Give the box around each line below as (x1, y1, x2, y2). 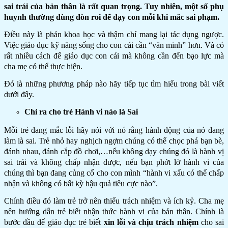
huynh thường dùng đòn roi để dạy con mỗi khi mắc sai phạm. (4, 12, 219, 21)
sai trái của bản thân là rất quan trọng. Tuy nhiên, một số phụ (4, 2, 224, 11)
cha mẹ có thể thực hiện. (4, 62, 82, 71)
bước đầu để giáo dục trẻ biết (4, 217, 104, 226)
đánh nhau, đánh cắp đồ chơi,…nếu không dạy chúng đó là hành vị (4, 147, 224, 156)
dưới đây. (4, 90, 34, 99)
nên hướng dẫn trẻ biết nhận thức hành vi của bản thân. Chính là (4, 207, 224, 216)
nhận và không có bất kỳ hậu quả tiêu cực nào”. (4, 179, 158, 188)
